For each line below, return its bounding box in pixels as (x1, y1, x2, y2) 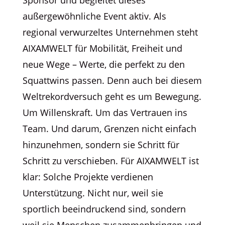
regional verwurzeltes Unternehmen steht (22, 26, 198, 38)
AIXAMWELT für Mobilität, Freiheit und (22, 42, 182, 54)
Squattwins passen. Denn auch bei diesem (22, 74, 202, 86)
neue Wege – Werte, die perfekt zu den (22, 58, 185, 70)
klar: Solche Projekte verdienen (22, 170, 153, 183)
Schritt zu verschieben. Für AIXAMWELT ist (22, 154, 199, 167)
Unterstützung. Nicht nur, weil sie (22, 186, 163, 199)
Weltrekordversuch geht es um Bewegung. (22, 90, 201, 102)
